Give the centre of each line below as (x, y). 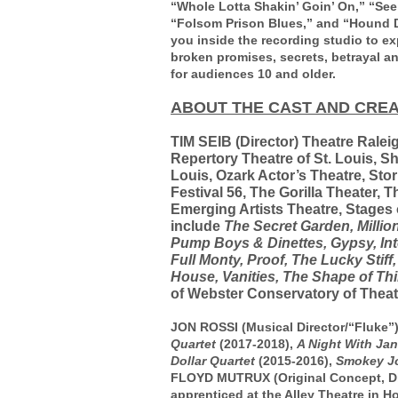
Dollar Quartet (215, 360)
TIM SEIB (203, 141)
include (197, 226)
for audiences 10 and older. (253, 73)
